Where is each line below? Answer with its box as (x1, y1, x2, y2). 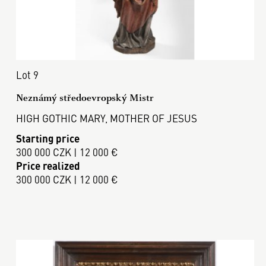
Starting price (15, 131, 80, 145)
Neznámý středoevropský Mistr (15, 91, 154, 104)
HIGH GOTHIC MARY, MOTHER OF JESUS (15, 110, 197, 125)
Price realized (15, 159, 80, 173)
